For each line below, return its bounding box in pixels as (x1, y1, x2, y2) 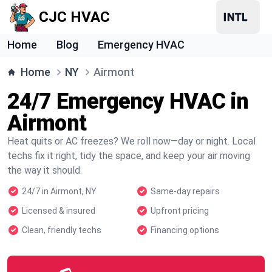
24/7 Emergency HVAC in (7, 89, 249, 114)
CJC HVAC (39, 8, 110, 25)
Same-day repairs (151, 186, 220, 196)
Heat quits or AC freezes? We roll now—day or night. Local (7, 135, 256, 147)
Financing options (151, 225, 219, 235)
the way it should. (7, 165, 82, 176)
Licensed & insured (22, 206, 95, 216)
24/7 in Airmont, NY (22, 186, 97, 196)
